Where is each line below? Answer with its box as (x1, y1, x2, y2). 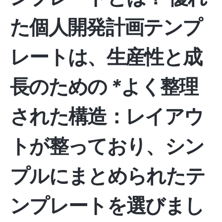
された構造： (10, 104, 125, 128)
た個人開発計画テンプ (10, 15, 202, 39)
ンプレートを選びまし (10, 193, 204, 218)
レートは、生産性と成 (10, 45, 202, 69)
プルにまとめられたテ (10, 164, 205, 188)
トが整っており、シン (10, 134, 204, 158)
